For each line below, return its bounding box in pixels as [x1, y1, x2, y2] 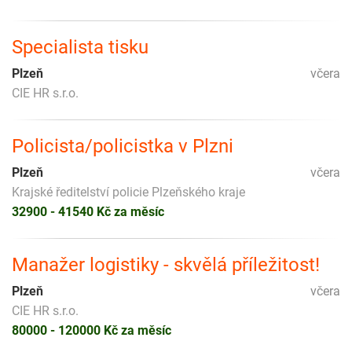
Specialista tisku [12, 35, 148, 58]
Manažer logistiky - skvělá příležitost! [12, 253, 320, 276]
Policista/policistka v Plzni [12, 134, 233, 157]
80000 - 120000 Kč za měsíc [12, 322, 171, 338]
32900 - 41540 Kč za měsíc [12, 203, 164, 219]
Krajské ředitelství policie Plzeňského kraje [12, 184, 245, 200]
